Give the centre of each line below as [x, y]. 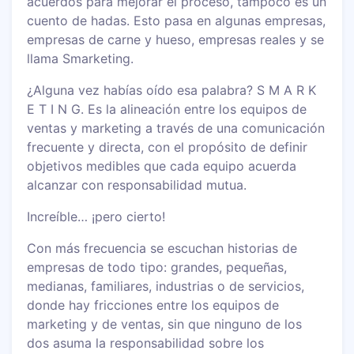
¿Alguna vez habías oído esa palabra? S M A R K [172, 90]
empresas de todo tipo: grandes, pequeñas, [157, 267]
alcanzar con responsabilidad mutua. [137, 185]
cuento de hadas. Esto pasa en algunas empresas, [177, 20]
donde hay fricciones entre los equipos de [153, 305]
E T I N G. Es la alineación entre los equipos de [167, 109]
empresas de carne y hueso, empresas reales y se [176, 39]
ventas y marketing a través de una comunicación [176, 128]
